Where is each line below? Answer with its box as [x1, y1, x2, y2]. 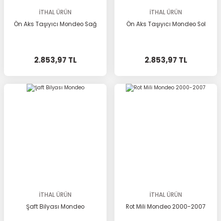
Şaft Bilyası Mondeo [26, 203, 84, 211]
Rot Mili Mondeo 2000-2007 [126, 203, 206, 211]
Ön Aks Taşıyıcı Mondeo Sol [126, 20, 206, 28]
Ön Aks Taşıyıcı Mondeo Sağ [14, 20, 97, 28]
